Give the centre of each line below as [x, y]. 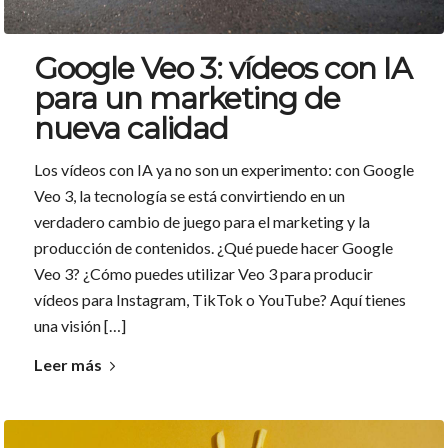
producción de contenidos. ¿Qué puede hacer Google [213, 247]
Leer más [67, 365]
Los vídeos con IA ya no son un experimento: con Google [223, 169]
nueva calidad [130, 128]
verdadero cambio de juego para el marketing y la [201, 221]
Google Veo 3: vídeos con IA [222, 68]
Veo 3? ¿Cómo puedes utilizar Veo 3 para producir [203, 273]
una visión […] [79, 325]
